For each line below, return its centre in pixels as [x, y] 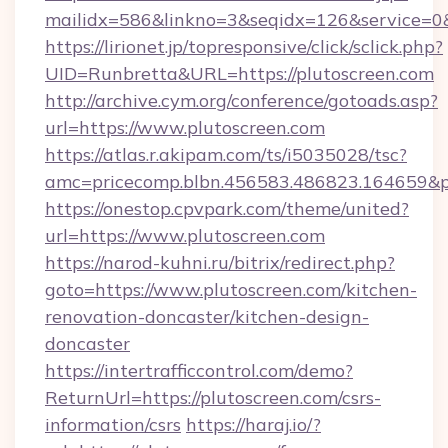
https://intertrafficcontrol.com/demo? [199, 370]
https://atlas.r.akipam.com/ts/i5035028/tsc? [226, 154]
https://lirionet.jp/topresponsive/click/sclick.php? [244, 46]
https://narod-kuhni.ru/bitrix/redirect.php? [220, 262]
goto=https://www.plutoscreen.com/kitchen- [231, 289]
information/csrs [113, 424]
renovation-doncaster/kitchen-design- [207, 316]
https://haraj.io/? [253, 424]
